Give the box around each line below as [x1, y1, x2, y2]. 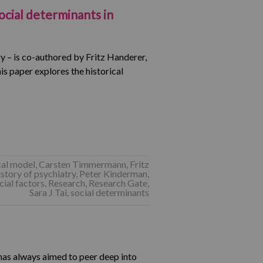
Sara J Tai [29, 187, 67, 198]
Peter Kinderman [79, 168, 147, 179]
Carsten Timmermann [38, 159, 126, 170]
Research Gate [88, 177, 147, 188]
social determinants [70, 187, 149, 198]
